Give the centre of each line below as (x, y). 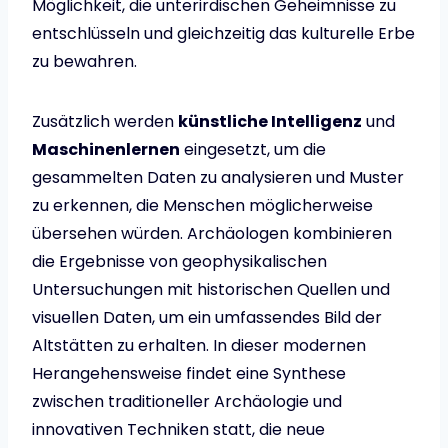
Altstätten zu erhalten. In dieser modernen (199, 345)
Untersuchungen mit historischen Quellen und (211, 289)
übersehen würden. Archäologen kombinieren (212, 233)
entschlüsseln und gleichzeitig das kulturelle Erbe (223, 33)
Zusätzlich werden (105, 121)
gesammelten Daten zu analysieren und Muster (218, 177)
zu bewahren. (84, 61)
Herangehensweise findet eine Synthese (189, 373)
